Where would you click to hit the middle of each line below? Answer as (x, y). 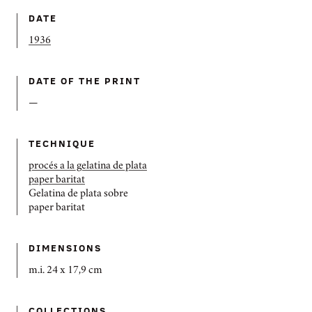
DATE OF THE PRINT (85, 80)
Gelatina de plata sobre (78, 194)
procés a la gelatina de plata (88, 166)
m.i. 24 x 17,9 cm (65, 271)
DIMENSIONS (65, 248)
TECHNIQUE (62, 143)
